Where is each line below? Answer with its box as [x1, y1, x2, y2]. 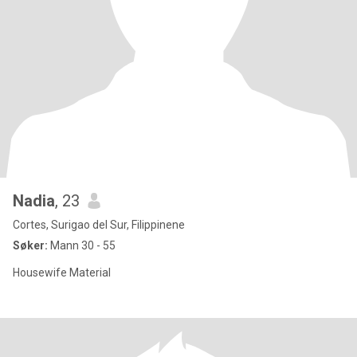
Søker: [13, 239, 48, 252]
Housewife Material [13, 266, 111, 279]
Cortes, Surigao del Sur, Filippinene [13, 218, 185, 231]
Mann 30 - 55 [48, 239, 116, 252]
